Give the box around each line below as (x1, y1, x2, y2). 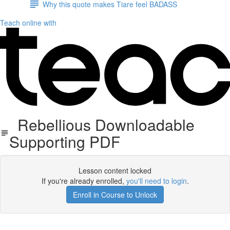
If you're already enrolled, (41, 176, 126, 186)
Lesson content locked (79, 165, 151, 176)
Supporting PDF (9, 130, 120, 152)
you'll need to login (126, 176, 187, 186)
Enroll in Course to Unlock (73, 189, 157, 200)
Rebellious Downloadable (9, 113, 195, 136)
